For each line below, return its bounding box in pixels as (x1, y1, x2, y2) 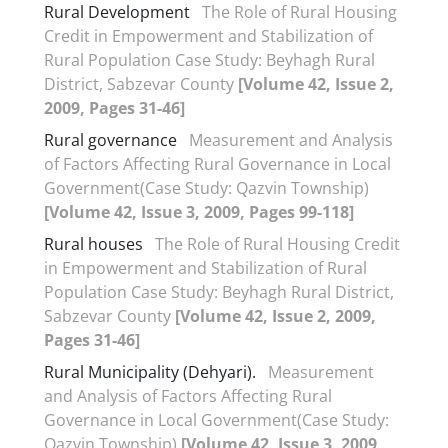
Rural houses (44, 232, 143, 255)
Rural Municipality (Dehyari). (44, 360, 256, 383)
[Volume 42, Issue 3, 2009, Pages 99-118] (44, 200, 354, 223)
